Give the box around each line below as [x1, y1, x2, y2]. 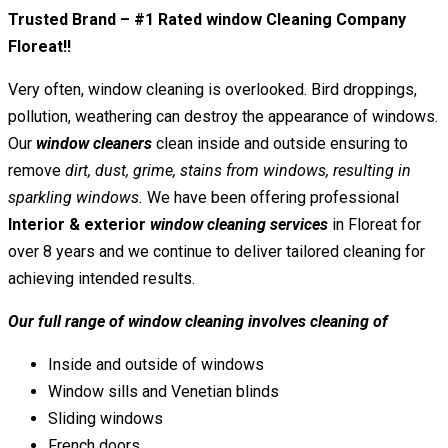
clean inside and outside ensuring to [152, 134, 408, 154]
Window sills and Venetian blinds [48, 382, 279, 402]
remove [8, 161, 65, 181]
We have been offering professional [143, 188, 399, 208]
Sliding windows [48, 409, 163, 429]
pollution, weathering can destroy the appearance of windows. [8, 107, 438, 127]
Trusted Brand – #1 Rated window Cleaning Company [8, 10, 406, 30]
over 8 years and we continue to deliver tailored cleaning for [8, 242, 425, 262]
